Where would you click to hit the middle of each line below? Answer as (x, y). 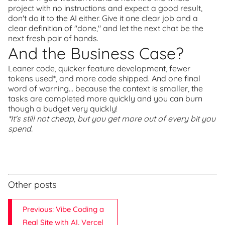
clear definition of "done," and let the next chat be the (106, 28)
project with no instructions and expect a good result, (105, 8)
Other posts (32, 185)
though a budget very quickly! (63, 108)
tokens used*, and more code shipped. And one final (104, 78)
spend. (20, 129)
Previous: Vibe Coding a (63, 209)
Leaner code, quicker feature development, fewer (99, 68)
